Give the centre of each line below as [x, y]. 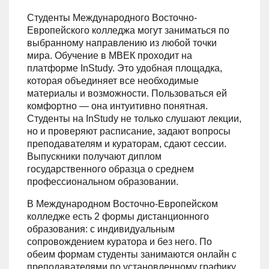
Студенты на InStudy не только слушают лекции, [134, 118]
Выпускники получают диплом [94, 156]
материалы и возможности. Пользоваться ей [127, 93]
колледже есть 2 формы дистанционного [118, 216]
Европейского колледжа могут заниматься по [128, 30]
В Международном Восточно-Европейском [122, 204]
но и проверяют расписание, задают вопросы [129, 131]
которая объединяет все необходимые [113, 80]
